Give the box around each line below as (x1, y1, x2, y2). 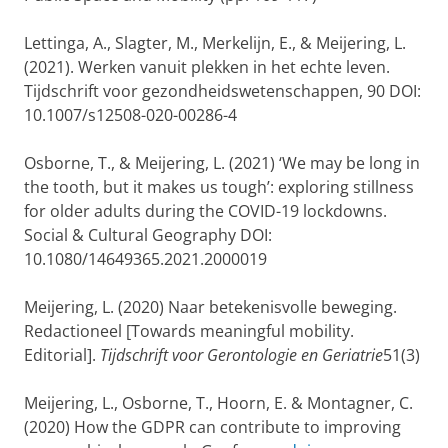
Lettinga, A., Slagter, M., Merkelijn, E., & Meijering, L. (24, 32, 406, 54)
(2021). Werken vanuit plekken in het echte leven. (24, 56, 390, 78)
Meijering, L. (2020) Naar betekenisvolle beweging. (24, 296, 397, 318)
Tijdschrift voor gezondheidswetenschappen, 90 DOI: (24, 80, 421, 102)
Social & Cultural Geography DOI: (24, 224, 272, 246)
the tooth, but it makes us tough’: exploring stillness (24, 176, 414, 198)
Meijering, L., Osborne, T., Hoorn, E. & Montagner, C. (24, 392, 413, 414)
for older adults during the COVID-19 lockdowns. (24, 200, 387, 222)
